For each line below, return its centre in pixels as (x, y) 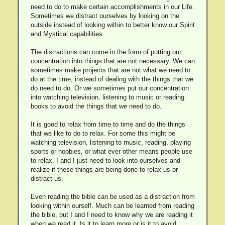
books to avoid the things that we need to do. (96, 106)
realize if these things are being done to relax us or (104, 170)
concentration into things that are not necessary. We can (113, 61)
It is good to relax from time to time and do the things (108, 124)
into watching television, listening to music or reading (107, 97)
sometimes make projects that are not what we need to (110, 70)
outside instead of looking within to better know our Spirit (113, 25)
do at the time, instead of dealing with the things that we (112, 79)
